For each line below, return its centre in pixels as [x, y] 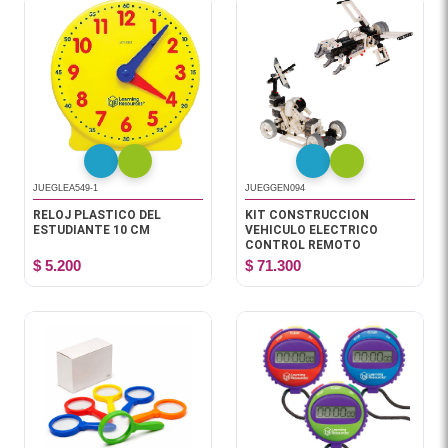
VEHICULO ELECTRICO [311, 230]
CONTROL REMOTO [303, 245]
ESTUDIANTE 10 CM [91, 230]
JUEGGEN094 [275, 188]
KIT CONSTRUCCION [307, 215]
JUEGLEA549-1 [65, 188]
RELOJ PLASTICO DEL [97, 215]
